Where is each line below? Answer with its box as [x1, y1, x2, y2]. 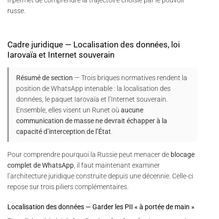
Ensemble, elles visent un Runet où [16, 106, 121, 114]
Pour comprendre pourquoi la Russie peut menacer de [7, 151, 171, 159]
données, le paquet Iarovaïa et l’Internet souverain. [16, 95, 168, 104]
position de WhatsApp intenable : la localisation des [16, 85, 171, 93]
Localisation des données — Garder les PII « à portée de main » [7, 202, 195, 211]
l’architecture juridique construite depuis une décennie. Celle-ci [7, 172, 193, 180]
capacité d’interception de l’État [16, 128, 111, 136]
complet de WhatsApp [7, 161, 74, 170]
